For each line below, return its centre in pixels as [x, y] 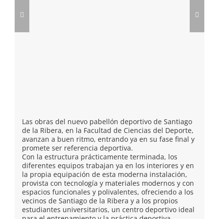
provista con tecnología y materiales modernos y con [108, 183]
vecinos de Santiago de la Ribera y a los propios [100, 200]
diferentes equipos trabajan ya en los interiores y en [108, 165]
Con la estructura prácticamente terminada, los [100, 156]
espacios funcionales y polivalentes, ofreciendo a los [108, 192]
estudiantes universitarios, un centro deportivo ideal [108, 209]
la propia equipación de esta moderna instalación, [105, 174]
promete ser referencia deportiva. [77, 148]
